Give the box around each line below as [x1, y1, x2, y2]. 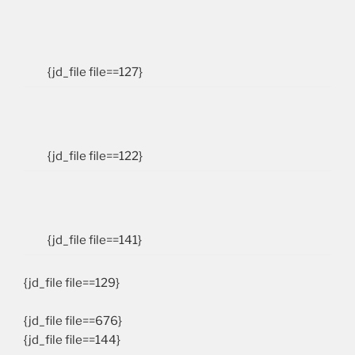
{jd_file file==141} [48, 233, 142, 247]
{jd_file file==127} [48, 65, 143, 79]
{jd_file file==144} [24, 332, 120, 347]
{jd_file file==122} [48, 149, 143, 163]
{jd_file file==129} [24, 275, 120, 290]
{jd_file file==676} [24, 313, 122, 328]
